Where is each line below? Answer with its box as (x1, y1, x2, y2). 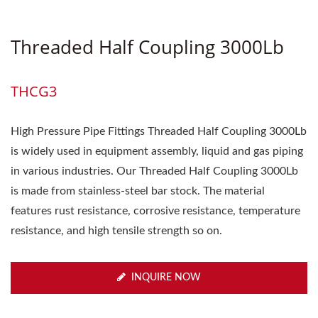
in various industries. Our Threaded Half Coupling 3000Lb (11, 165, 298, 177)
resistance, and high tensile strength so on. (11, 225, 222, 236)
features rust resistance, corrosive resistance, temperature (11, 205, 300, 216)
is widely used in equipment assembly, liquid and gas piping (11, 146, 303, 157)
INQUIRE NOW (131, 273, 201, 283)
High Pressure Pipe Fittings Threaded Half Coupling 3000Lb (11, 126, 307, 137)
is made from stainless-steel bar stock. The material (11, 185, 265, 197)
